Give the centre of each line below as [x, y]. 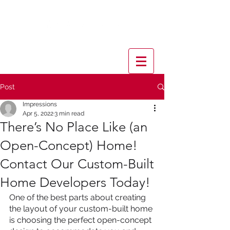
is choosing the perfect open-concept [81, 220]
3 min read [69, 113]
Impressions [40, 104]
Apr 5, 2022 [38, 113]
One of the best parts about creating [79, 197]
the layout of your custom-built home [82, 209]
